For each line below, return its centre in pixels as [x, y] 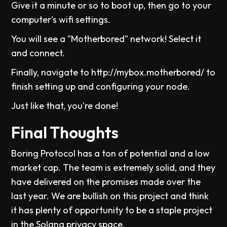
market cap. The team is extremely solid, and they [113, 168]
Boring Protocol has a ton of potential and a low [111, 154]
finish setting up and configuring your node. [101, 87]
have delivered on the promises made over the [106, 182]
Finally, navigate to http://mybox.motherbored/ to [113, 72]
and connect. [38, 53]
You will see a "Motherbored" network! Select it [106, 39]
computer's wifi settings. [61, 20]
